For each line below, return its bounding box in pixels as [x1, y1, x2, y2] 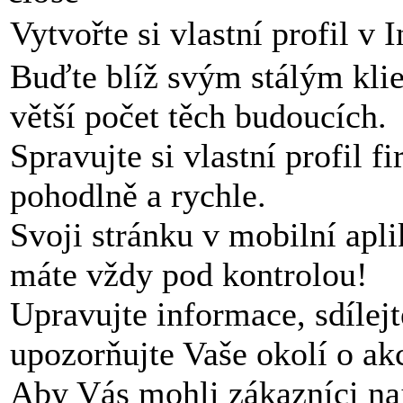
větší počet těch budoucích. [10, 97, 387, 135]
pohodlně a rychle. [10, 176, 266, 214]
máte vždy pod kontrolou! [10, 255, 368, 293]
